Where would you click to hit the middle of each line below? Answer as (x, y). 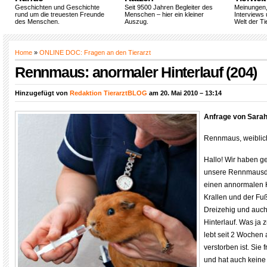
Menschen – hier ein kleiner (164, 14)
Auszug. (136, 21)
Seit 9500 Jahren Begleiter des (169, 7)
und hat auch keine (235, 260)
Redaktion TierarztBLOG (108, 93)
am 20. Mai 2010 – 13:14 (184, 93)
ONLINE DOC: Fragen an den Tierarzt (95, 52)
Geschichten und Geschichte (57, 7)
